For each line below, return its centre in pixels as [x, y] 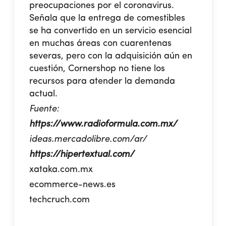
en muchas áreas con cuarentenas [101, 43]
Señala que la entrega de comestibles [107, 18]
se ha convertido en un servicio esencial [111, 31]
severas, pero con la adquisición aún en [111, 56]
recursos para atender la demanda [102, 81]
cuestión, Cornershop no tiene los [97, 68]
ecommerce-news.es [73, 184]
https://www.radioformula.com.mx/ [103, 124]
